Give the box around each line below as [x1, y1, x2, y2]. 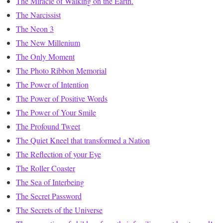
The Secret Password [16, 191, 82, 202]
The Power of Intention [16, 79, 89, 90]
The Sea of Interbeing [16, 177, 84, 188]
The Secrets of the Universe [16, 205, 103, 216]
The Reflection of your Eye [16, 149, 101, 160]
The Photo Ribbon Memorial [16, 65, 107, 76]
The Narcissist [16, 9, 61, 20]
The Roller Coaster [16, 163, 75, 174]
